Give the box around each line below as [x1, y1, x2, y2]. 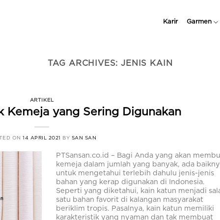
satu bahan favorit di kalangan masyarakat [56, 196, 204, 204]
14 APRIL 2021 [23, 135, 61, 140]
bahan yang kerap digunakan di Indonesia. [56, 178, 205, 186]
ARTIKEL [29, 97, 54, 103]
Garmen [186, 19, 212, 25]
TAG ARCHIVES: [47, 59, 121, 67]
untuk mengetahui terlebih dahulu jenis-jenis [56, 169, 215, 177]
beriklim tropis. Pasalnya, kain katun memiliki [56, 205, 215, 213]
